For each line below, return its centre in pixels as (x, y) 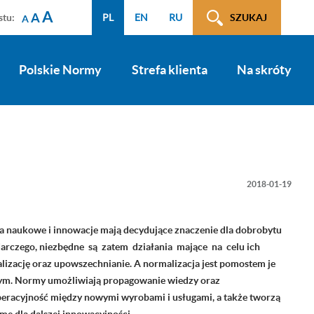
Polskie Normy (60, 70)
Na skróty (264, 70)
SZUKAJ (248, 18)
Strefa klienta (169, 70)
